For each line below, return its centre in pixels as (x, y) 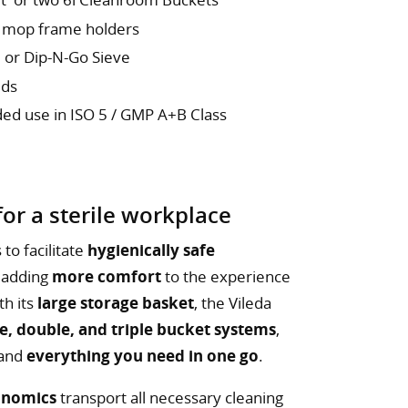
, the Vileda (233, 303)
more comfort (107, 277)
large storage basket (116, 303)
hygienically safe (151, 250)
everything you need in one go (143, 356)
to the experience (226, 277)
